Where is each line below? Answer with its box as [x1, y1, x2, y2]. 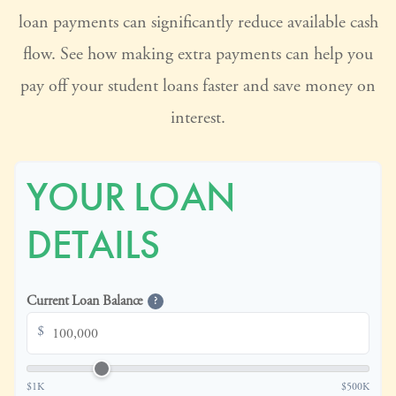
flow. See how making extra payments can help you [23, 43, 373, 65]
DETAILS [27, 219, 160, 270]
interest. [171, 107, 225, 129]
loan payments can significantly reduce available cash [18, 11, 378, 34]
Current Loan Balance [27, 292, 143, 310]
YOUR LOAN [27, 171, 236, 223]
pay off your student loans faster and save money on [20, 75, 376, 97]
